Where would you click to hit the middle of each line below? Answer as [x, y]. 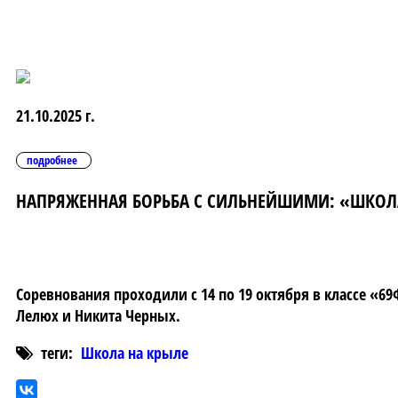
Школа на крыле [135, 353]
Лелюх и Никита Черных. [98, 316]
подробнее [52, 160]
